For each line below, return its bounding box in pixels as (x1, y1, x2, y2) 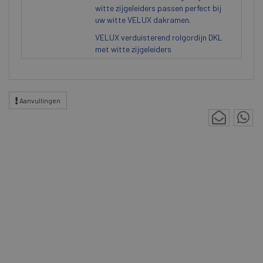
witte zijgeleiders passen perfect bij (95, 3, 221, 13)
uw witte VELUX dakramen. (95, 15, 191, 25)
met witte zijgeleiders (95, 44, 171, 54)
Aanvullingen (18, 96, 60, 104)
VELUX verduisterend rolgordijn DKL (95, 32, 222, 42)
